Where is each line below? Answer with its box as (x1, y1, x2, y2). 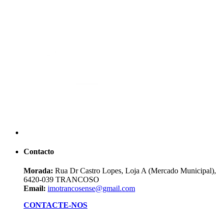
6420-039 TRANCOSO (24, 175, 99, 184)
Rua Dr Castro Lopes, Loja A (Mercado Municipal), (53, 166, 216, 175)
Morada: (24, 166, 53, 175)
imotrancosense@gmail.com (48, 184, 135, 193)
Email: (24, 184, 46, 193)
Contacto (24, 147, 54, 156)
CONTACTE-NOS (24, 201, 87, 210)
